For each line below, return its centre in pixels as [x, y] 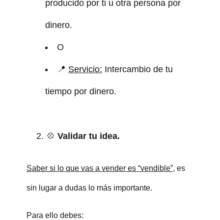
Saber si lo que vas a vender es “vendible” [99, 168]
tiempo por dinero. [81, 91]
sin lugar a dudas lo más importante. [89, 188]
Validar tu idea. [88, 136]
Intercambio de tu [137, 69]
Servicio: [85, 69]
